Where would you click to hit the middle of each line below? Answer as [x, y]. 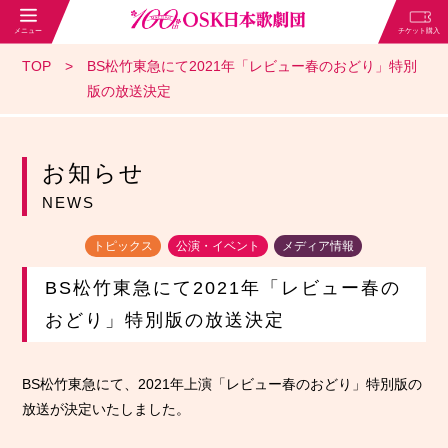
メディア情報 [318, 246]
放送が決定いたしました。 [106, 408]
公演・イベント [217, 246]
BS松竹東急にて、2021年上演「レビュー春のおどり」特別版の [222, 383]
